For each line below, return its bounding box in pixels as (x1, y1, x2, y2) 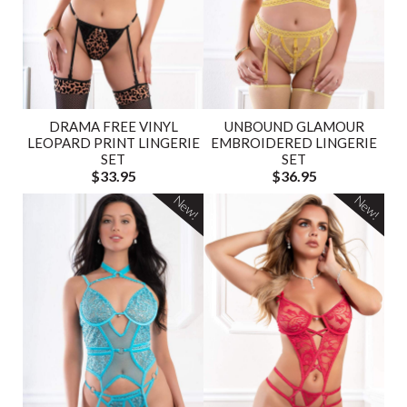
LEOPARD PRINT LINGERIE (26, 134, 200, 151)
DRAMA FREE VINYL (48, 117, 178, 134)
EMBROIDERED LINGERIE (211, 134, 377, 151)
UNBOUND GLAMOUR (223, 117, 364, 134)
